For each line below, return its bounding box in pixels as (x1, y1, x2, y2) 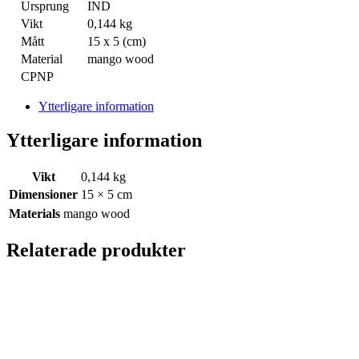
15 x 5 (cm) (87, 34, 146, 49)
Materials (9, 207, 60, 221)
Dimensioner (9, 188, 78, 202)
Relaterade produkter (6, 240, 186, 261)
